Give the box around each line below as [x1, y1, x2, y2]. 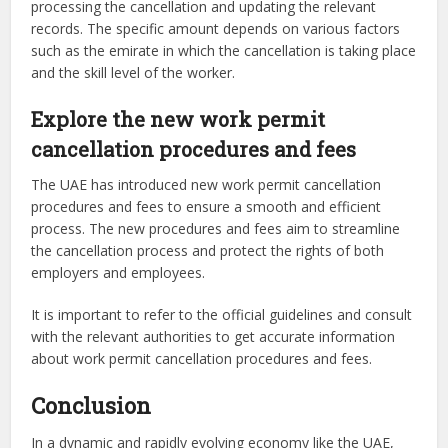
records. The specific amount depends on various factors [31, 18, 401, 38]
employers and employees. [31, 262, 210, 282]
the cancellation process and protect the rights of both [31, 240, 385, 260]
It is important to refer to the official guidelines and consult [31, 304, 413, 324]
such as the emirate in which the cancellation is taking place [31, 40, 417, 60]
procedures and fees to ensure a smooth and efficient [31, 196, 382, 216]
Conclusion [31, 390, 152, 420]
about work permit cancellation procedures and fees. [31, 348, 373, 368]
